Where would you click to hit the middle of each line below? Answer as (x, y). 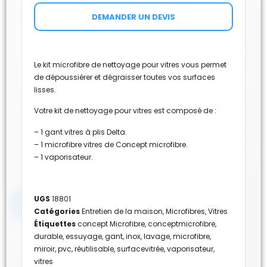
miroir (44, 249)
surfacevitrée (140, 249)
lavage (157, 237)
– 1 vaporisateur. (63, 157)
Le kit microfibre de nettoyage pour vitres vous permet (130, 64)
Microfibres (185, 212)
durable (48, 237)
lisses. (45, 89)
